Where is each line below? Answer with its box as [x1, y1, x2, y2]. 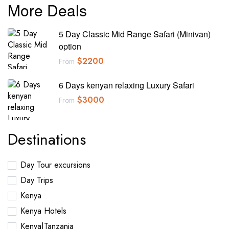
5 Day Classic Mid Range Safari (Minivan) [59, 28, 211, 40]
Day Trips [20, 174, 53, 187]
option [59, 40, 81, 53]
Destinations [8, 128, 86, 151]
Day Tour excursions [20, 159, 90, 171]
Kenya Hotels [20, 205, 66, 217]
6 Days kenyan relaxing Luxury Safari [59, 79, 194, 91]
